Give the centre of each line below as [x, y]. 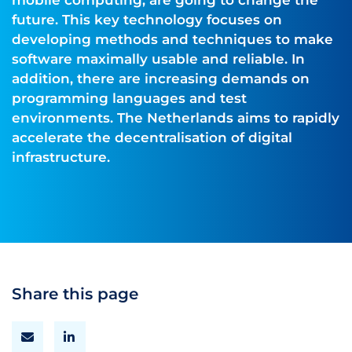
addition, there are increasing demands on [161, 79]
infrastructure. [61, 157]
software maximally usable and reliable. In [158, 59]
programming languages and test [129, 98]
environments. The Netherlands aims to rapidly [176, 118]
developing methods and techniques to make [172, 39]
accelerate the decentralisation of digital [152, 137]
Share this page [75, 294]
